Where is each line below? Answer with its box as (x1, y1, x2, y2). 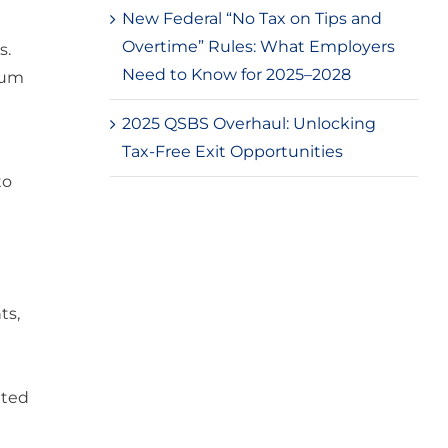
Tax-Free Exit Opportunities (121, 142, 343, 161)
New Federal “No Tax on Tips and (121, 9, 382, 28)
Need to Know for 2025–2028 (121, 65, 351, 84)
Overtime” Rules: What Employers (121, 37, 395, 56)
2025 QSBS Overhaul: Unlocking (121, 114, 376, 133)
